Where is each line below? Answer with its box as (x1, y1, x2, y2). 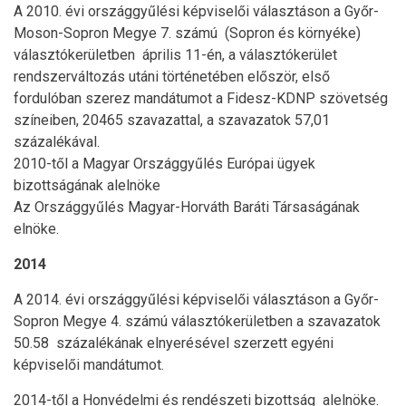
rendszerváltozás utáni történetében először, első (14, 67, 330, 85)
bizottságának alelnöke (14, 176, 160, 194)
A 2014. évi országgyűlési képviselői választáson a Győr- (14, 290, 379, 308)
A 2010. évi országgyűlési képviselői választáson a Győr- (14, 2, 379, 20)
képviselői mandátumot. (14, 355, 164, 373)
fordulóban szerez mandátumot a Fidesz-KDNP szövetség (14, 89, 388, 107)
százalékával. (14, 132, 100, 150)
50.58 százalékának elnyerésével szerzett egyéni (14, 333, 333, 352)
